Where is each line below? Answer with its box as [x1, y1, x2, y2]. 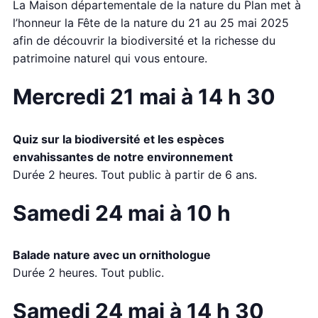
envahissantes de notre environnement [13, 149, 233, 164]
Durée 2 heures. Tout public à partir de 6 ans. [13, 167, 257, 182]
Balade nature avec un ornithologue [13, 248, 211, 263]
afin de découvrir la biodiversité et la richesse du [13, 33, 275, 48]
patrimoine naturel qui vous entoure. [13, 51, 207, 66]
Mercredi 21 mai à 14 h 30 [13, 84, 275, 110]
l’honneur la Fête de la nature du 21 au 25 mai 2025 [13, 16, 289, 31]
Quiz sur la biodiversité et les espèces [13, 131, 224, 146]
